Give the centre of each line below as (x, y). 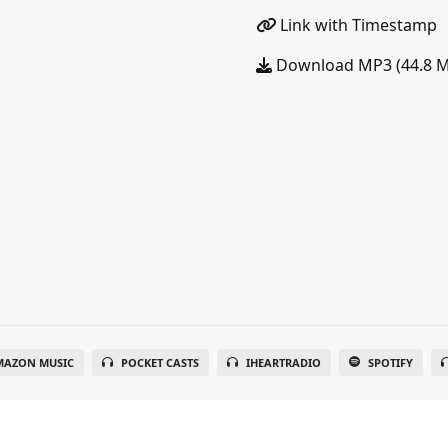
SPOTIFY (390, 362)
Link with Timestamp (356, 25)
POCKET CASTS (159, 362)
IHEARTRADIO (283, 362)
